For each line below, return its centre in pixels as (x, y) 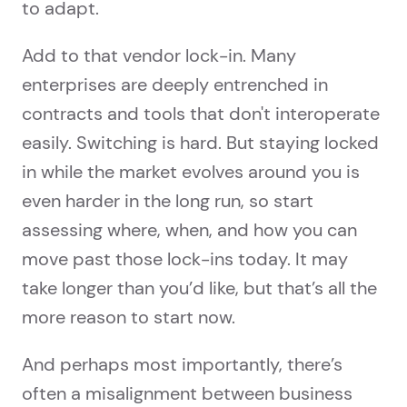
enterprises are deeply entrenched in (175, 85)
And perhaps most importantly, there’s (182, 365)
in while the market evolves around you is (191, 172)
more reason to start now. (129, 318)
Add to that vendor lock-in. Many (159, 56)
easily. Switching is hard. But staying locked (200, 143)
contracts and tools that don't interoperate (201, 114)
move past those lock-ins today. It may (185, 259)
